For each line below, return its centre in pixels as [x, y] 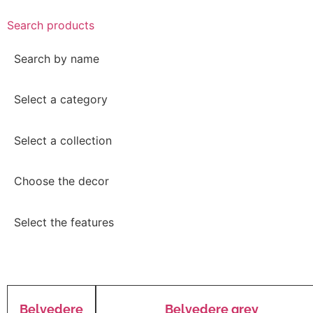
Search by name [57, 59]
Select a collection [63, 140]
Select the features [64, 222]
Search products [51, 25]
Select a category [61, 100]
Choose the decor [61, 181]
